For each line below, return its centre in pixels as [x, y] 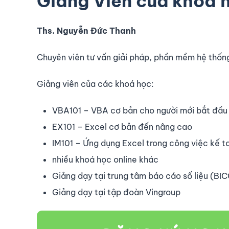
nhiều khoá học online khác [105, 159]
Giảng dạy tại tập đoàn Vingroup [116, 192]
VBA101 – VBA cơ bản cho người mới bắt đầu [140, 110]
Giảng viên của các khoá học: [95, 84]
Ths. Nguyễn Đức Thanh [86, 30]
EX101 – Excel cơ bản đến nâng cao [122, 127]
